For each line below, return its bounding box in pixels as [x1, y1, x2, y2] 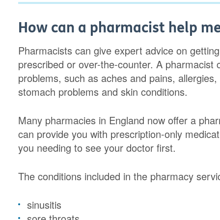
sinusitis [27, 197, 62, 212]
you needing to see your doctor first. [18, 140, 176, 155]
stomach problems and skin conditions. [18, 84, 188, 99]
